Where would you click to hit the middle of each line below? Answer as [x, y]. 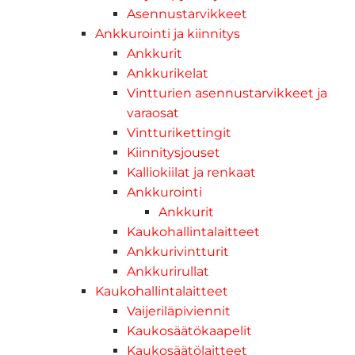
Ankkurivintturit [178, 251]
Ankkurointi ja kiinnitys [168, 33]
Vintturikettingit [179, 132]
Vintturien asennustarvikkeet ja [227, 93]
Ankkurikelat [168, 73]
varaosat [153, 113]
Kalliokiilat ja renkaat [191, 172]
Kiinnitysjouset [174, 152]
